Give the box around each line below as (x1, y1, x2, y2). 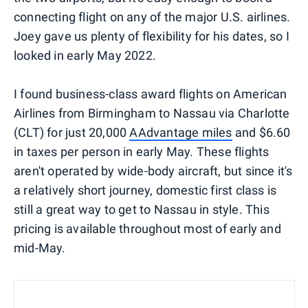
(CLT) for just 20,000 (14, 125, 130, 140)
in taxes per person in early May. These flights (14, 144, 269, 159)
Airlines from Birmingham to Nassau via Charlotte (14, 106, 290, 121)
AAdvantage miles (129, 125, 232, 140)
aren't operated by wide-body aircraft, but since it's (14, 164, 293, 179)
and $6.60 (232, 125, 291, 140)
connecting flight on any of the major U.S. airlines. (14, 10, 291, 25)
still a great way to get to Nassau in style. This (14, 202, 269, 217)
